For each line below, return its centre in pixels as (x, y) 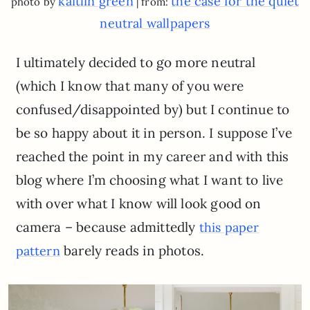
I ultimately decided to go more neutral (136, 62)
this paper (229, 227)
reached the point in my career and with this (152, 156)
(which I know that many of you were (129, 85)
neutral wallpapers (155, 23)
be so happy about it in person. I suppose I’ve (154, 133)
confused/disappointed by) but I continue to (153, 109)
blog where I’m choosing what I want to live (149, 180)
